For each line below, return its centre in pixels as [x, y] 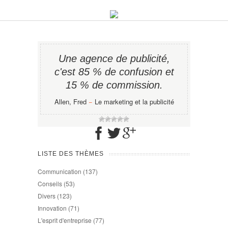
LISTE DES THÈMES [71, 154]
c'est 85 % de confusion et [114, 72]
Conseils [50, 183]
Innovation [52, 208]
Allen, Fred [70, 102]
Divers [47, 196]
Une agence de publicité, [114, 59]
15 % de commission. [114, 85]
